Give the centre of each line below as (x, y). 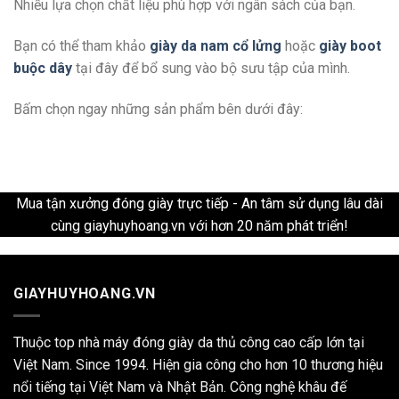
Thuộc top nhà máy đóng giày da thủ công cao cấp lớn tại (189, 342)
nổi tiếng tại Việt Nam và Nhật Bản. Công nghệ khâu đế (180, 387)
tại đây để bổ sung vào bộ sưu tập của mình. (211, 68)
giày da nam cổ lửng (216, 45)
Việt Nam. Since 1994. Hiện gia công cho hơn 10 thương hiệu (198, 364)
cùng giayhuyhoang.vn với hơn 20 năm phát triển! (199, 225)
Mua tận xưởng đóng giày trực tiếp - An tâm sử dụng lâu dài (199, 203)
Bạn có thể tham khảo (81, 45)
